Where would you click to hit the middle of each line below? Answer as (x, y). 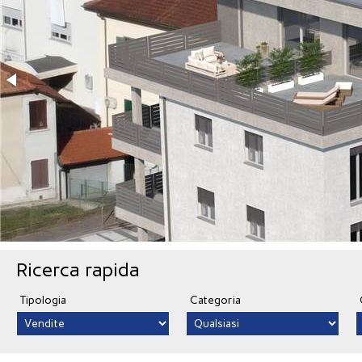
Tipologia (43, 300)
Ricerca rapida (78, 269)
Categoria (215, 300)
